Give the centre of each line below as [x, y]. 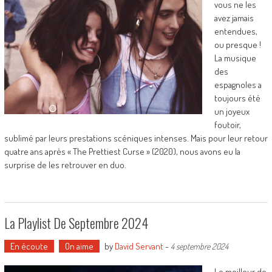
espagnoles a [238, 85]
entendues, [236, 31]
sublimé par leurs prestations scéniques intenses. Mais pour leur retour [136, 138]
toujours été [237, 98]
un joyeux [232, 111]
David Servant [139, 246]
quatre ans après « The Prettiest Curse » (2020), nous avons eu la [122, 151]
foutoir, [227, 125]
